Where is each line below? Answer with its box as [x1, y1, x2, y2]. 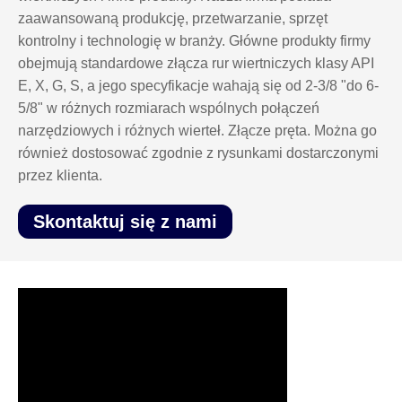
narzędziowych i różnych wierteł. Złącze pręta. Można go [18, 123, 377, 139]
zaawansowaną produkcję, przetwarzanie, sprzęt [18, 11, 328, 27]
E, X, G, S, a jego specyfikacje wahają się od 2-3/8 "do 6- [18, 78, 379, 94]
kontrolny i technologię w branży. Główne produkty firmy [18, 33, 371, 49]
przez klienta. [18, 168, 102, 184]
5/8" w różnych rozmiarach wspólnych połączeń [18, 100, 319, 117]
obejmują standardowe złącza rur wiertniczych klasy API [18, 56, 374, 72]
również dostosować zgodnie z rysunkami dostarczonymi [18, 145, 379, 162]
